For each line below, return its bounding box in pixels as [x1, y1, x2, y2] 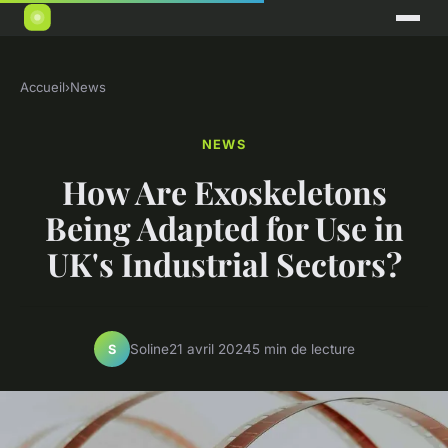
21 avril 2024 [168, 340, 252, 357]
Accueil [20, 79, 65, 96]
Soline [129, 340, 169, 357]
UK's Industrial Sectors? [46, 242, 402, 286]
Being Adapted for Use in [44, 206, 404, 250]
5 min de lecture [251, 340, 355, 357]
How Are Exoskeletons [61, 170, 387, 214]
